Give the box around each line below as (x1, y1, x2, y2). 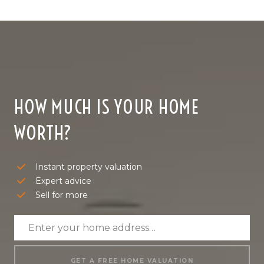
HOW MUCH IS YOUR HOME (14, 95, 199, 119)
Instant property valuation (35, 161, 142, 172)
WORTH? (14, 121, 72, 145)
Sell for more (35, 189, 88, 200)
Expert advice (35, 175, 91, 186)
